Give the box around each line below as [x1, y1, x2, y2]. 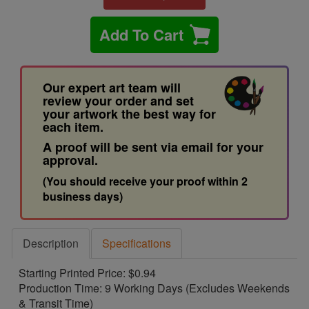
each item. [43, 118, 104, 136]
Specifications [102, 235, 172, 251]
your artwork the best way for [43, 105, 217, 123]
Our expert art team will [43, 79, 181, 97]
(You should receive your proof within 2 [43, 173, 248, 189]
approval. [43, 151, 99, 169]
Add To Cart [99, 23, 183, 46]
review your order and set [43, 92, 195, 110]
